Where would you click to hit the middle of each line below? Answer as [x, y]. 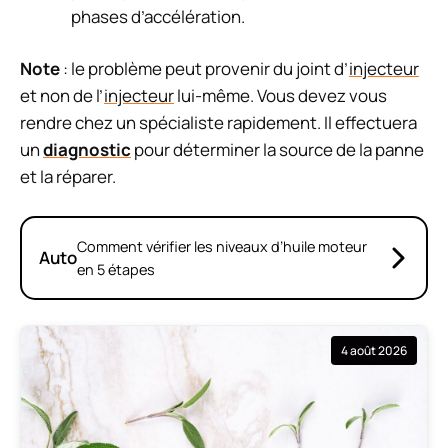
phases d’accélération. [158, 16]
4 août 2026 [374, 351]
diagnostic [87, 150]
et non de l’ [62, 96]
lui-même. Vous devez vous [280, 96]
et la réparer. [68, 177]
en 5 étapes [116, 269]
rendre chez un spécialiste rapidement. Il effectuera [218, 123]
